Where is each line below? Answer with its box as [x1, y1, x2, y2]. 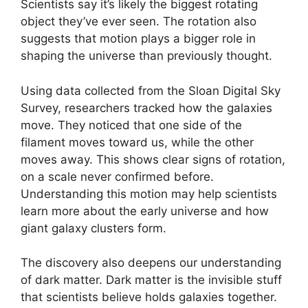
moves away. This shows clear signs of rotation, [21, 152, 285, 166]
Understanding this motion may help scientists [21, 186, 277, 201]
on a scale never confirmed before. [21, 169, 214, 184]
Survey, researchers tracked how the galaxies [21, 100, 272, 115]
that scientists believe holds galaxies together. [21, 290, 277, 304]
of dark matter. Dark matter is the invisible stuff [21, 273, 282, 287]
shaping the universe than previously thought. [21, 49, 272, 63]
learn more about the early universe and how [21, 203, 269, 218]
